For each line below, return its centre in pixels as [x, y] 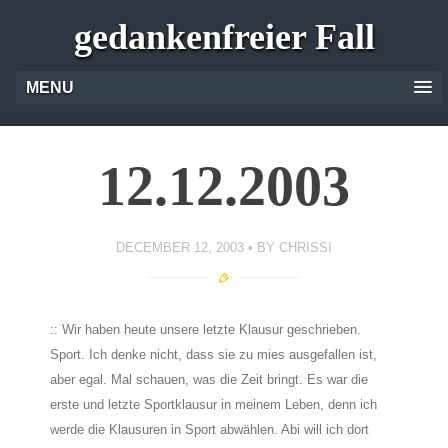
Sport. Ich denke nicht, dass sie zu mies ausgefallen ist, [213, 354]
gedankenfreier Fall [224, 37]
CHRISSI [305, 247]
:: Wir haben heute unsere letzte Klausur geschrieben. [205, 329]
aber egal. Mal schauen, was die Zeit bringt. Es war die [209, 379]
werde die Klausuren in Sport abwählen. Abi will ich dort [209, 429]
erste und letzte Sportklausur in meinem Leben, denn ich [213, 404]
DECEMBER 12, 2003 [180, 247]
